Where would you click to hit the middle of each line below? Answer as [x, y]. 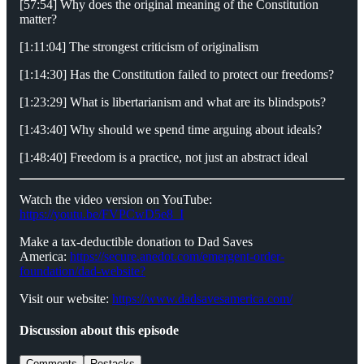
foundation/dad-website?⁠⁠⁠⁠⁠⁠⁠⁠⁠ [82, 271]
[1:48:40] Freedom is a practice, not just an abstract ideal [164, 157]
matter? [38, 19]
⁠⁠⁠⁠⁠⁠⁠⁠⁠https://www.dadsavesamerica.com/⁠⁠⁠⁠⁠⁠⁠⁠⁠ [202, 298]
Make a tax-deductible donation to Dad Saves [136, 241]
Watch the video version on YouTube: [116, 199]
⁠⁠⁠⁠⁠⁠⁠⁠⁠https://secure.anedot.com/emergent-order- [177, 256]
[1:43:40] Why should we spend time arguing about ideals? [171, 129]
